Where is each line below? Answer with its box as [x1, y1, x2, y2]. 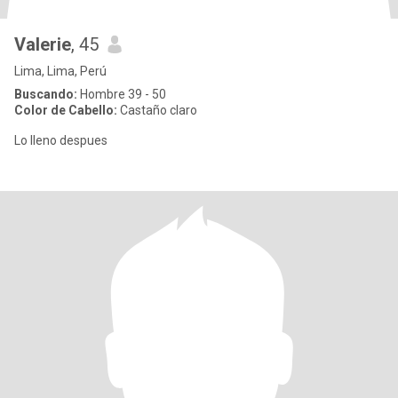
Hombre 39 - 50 [77, 87, 166, 101]
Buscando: [14, 87, 77, 101]
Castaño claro [117, 103, 197, 117]
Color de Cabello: [14, 103, 117, 117]
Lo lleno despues [14, 133, 107, 147]
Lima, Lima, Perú [14, 64, 107, 78]
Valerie [14, 34, 71, 55]
